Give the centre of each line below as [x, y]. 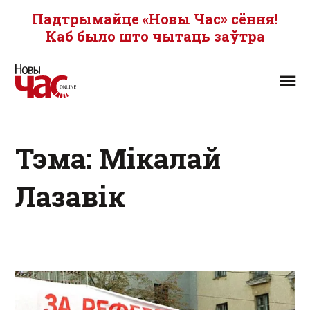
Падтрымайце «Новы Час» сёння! [155, 19]
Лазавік [70, 196]
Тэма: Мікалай [118, 158]
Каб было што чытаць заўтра [155, 36]
